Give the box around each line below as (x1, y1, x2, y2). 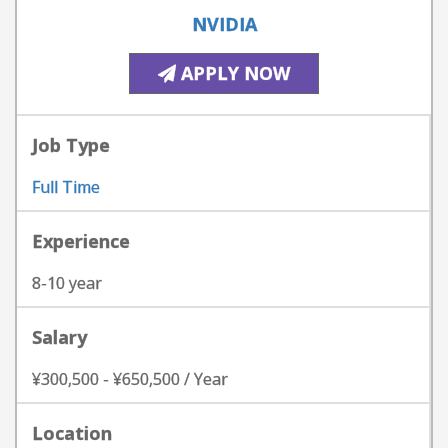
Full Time (32, 176, 100, 198)
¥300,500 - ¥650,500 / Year (32, 368, 228, 390)
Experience (32, 229, 130, 253)
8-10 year (32, 272, 102, 294)
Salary (32, 325, 87, 349)
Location (32, 421, 112, 445)
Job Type (32, 133, 110, 157)
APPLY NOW (176, 61, 290, 85)
